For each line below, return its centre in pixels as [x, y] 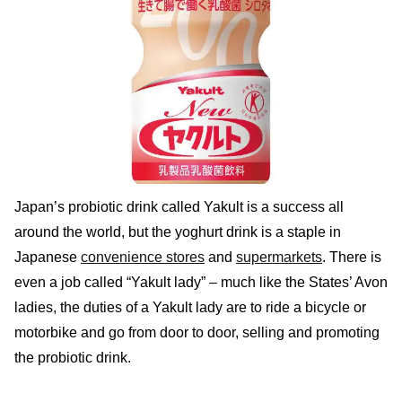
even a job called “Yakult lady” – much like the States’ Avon [201, 283]
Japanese [48, 258]
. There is [352, 258]
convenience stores [143, 258]
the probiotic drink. [73, 358]
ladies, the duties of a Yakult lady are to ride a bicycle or [190, 308]
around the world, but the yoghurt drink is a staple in [178, 232]
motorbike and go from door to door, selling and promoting [197, 333]
